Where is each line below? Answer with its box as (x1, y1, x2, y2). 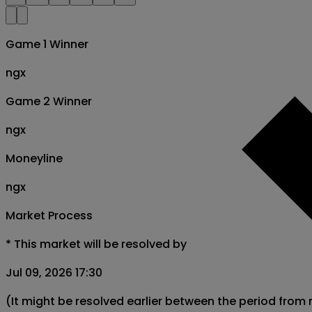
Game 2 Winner (6, 93, 92, 110)
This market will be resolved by (14, 236, 187, 253)
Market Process (6, 208, 93, 224)
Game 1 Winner (6, 36, 88, 53)
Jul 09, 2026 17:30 (6, 265, 102, 281)
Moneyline (6, 150, 63, 167)
